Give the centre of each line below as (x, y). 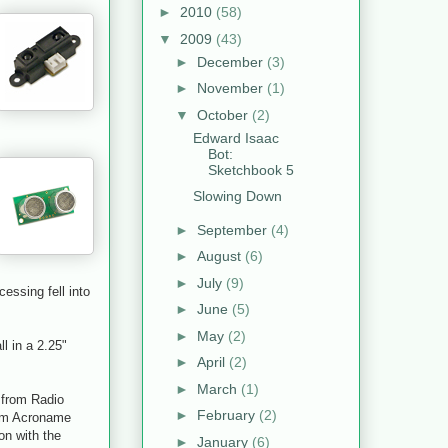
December (231, 61)
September (233, 229)
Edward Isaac (235, 137)
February (227, 415)
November (231, 88)
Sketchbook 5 (250, 169)
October (224, 114)
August (220, 256)
